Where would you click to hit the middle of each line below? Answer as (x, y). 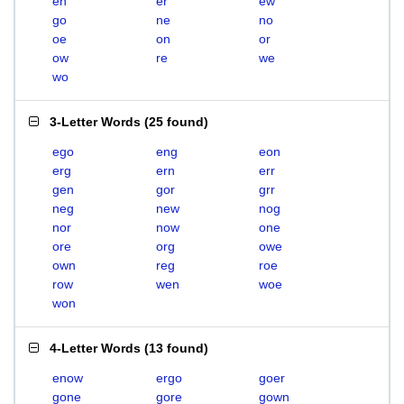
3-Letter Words (95, 122)
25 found (176, 122)
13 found (176, 348)
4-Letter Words (95, 348)
